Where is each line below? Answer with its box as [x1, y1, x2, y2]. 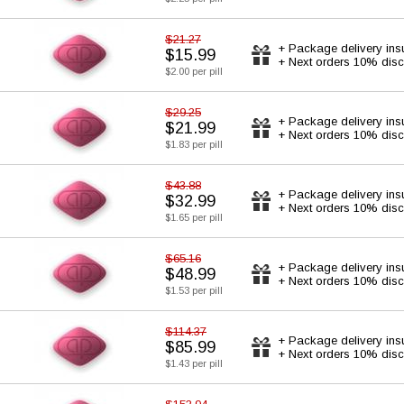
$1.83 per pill [165, 139, 223, 150]
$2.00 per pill [165, 66, 223, 77]
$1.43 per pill [165, 358, 223, 369]
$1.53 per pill [165, 285, 223, 296]
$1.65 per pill [165, 212, 223, 223]
